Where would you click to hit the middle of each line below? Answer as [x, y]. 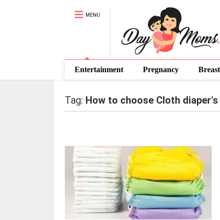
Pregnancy [161, 69]
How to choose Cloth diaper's [151, 100]
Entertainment [99, 69]
